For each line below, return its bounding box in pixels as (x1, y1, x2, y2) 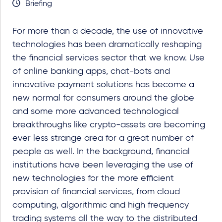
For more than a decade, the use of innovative (12, 26, 203, 36)
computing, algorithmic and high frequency (12, 200, 189, 210)
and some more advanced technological (12, 107, 179, 116)
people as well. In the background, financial (12, 147, 190, 156)
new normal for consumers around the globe (12, 93, 194, 103)
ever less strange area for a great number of (12, 133, 194, 143)
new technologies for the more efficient (12, 173, 174, 183)
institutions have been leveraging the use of (12, 160, 193, 169)
